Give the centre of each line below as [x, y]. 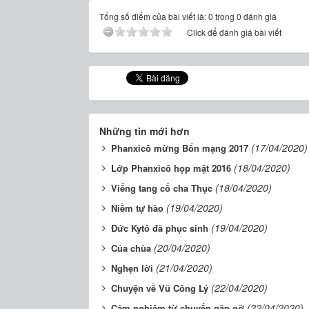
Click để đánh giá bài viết [235, 32]
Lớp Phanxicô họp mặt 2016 [171, 168]
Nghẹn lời [132, 268]
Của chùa [131, 248]
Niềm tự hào [138, 208]
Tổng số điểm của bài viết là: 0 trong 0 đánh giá [188, 16]
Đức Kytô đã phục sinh [160, 228]
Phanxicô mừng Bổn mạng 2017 [180, 148]
